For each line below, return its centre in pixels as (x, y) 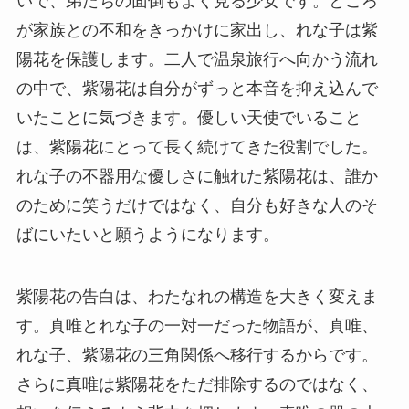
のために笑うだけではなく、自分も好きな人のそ (197, 205)
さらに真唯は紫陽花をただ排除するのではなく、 (197, 384)
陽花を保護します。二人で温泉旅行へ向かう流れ (197, 59)
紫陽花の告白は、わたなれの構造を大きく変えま (197, 296)
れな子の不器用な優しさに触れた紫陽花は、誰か (197, 176)
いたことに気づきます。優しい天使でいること (189, 117)
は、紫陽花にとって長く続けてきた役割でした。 (197, 147)
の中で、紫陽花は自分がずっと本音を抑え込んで (197, 88)
